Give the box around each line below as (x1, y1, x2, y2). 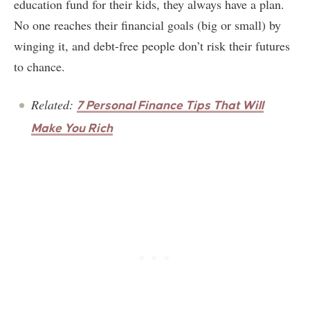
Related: (31, 95, 77, 113)
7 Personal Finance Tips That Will (77, 98, 264, 112)
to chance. (14, 57, 69, 75)
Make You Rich (31, 121, 113, 135)
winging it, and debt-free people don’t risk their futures (14, 37, 290, 54)
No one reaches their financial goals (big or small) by (14, 16, 281, 33)
